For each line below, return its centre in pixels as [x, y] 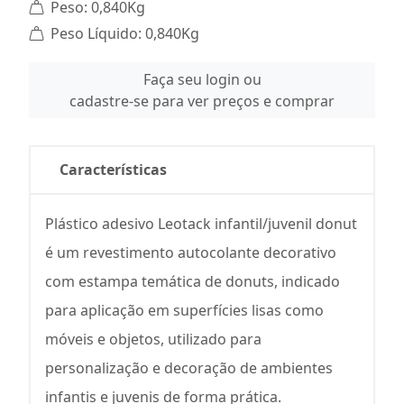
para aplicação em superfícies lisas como [184, 310]
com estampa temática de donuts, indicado [193, 281]
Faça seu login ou [202, 79]
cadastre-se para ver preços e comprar [202, 101]
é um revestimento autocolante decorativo [191, 252]
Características [113, 170]
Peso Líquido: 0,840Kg [123, 33]
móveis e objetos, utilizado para [153, 339]
